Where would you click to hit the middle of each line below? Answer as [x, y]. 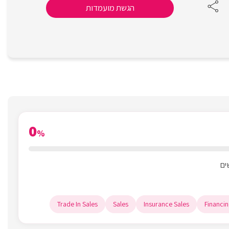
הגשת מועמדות [110, 7]
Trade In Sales [77, 204]
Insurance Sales [166, 204]
